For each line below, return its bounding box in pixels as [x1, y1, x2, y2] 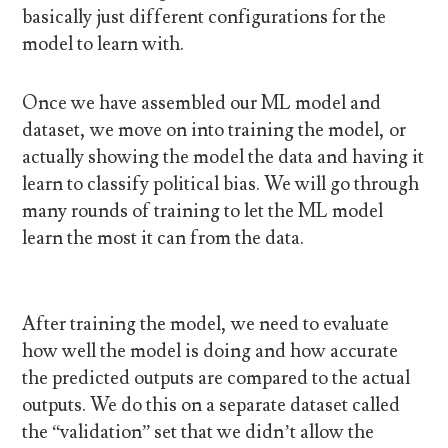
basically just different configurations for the [22, 4, 387, 29]
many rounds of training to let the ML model [22, 199, 384, 224]
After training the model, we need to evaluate [22, 312, 390, 337]
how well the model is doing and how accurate [22, 339, 399, 364]
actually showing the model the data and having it [22, 145, 425, 170]
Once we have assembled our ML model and [22, 91, 382, 116]
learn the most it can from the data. [22, 226, 305, 251]
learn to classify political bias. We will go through [22, 172, 420, 197]
